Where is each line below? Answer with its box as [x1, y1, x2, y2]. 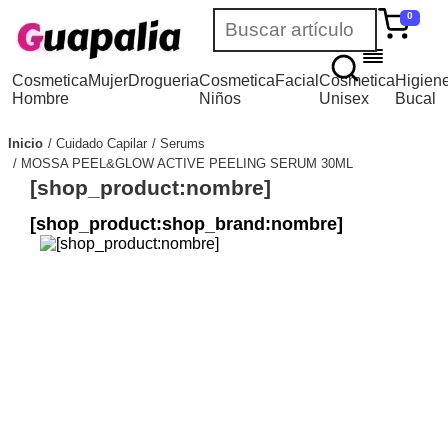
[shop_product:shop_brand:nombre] [29, 213, 343, 234]
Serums [160, 135, 205, 151]
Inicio [8, 135, 43, 151]
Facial [275, 72, 320, 89]
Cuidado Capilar [56, 135, 147, 151]
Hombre [12, 90, 70, 107]
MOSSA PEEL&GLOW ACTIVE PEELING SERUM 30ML [21, 155, 353, 171]
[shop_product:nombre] [29, 175, 271, 199]
